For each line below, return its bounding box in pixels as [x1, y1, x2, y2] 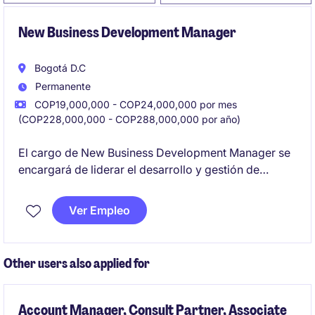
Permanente [32, 80, 91, 92]
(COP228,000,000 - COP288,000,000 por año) [18, 113, 240, 125]
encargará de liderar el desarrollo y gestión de [18, 162, 259, 176]
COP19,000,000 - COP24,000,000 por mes [32, 98, 237, 110]
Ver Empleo [69, 203, 130, 217]
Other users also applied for [4, 255, 150, 272]
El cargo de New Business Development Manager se [18, 146, 290, 160]
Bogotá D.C [32, 62, 86, 74]
